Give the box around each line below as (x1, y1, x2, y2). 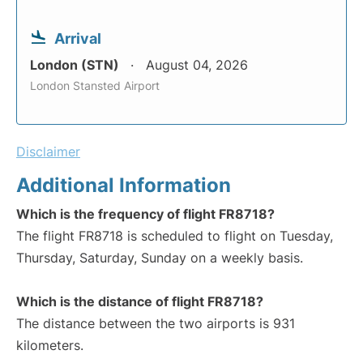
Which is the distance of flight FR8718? (16, 293, 263, 310)
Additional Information (16, 173, 231, 197)
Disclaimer (16, 143, 80, 160)
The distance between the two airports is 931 (16, 315, 295, 331)
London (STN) (30, 57, 122, 73)
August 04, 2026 (146, 57, 248, 73)
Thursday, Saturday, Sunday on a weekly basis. (16, 250, 303, 266)
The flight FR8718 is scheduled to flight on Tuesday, (16, 228, 333, 244)
